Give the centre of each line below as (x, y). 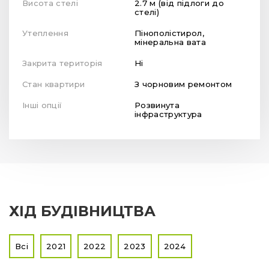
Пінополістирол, (169, 33)
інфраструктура (168, 114)
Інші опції (43, 105)
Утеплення (48, 33)
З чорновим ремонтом (183, 84)
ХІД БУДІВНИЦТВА (82, 211)
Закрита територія (65, 63)
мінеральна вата (170, 42)
